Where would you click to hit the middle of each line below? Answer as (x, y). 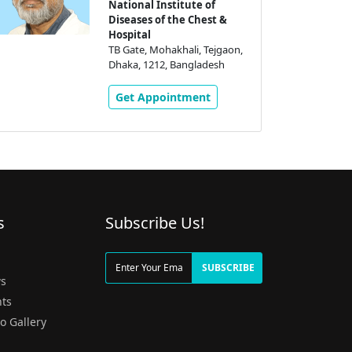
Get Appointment (163, 97)
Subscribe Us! (155, 222)
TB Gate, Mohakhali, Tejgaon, (175, 49)
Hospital (129, 34)
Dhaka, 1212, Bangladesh (166, 64)
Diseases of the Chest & (167, 19)
